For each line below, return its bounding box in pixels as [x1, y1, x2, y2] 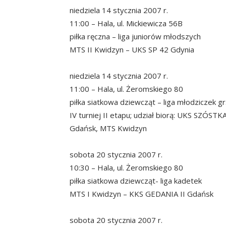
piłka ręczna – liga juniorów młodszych [70, 31, 201, 41]
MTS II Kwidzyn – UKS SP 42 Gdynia [70, 44, 194, 54]
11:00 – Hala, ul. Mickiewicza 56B [70, 18, 183, 28]
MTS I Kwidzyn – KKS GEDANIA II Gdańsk [70, 188, 213, 199]
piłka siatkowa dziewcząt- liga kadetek [70, 175, 202, 186]
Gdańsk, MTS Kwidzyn [70, 123, 147, 133]
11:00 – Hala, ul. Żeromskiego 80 [70, 83, 183, 94]
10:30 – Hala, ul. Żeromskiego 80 [70, 162, 183, 173]
